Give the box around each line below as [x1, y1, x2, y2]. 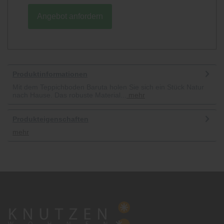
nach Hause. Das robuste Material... [12, 91, 126, 99]
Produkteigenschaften [12, 115, 88, 123]
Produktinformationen [12, 70, 87, 78]
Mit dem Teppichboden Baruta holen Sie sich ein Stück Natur [12, 83, 204, 91]
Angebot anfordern [37, 12, 103, 20]
